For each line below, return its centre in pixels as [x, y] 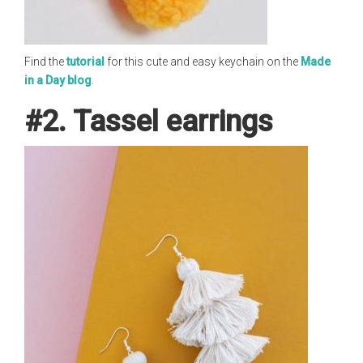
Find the [45, 62]
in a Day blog [58, 80]
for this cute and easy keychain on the [203, 62]
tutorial [85, 62]
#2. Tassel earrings [149, 122]
